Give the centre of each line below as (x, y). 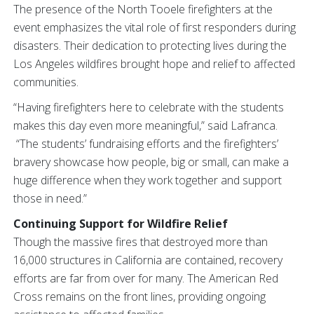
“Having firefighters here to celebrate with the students (149, 107)
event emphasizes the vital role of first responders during (155, 27)
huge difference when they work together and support (148, 180)
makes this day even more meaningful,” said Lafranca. (145, 125)
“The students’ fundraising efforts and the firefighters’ (146, 144)
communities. (46, 82)
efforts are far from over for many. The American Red (146, 278)
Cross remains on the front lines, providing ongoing (139, 296)
